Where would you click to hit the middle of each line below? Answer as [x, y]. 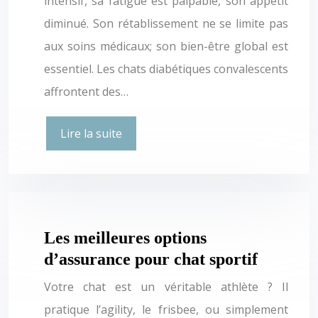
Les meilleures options [125, 237]
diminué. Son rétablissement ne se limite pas [166, 23]
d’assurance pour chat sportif [151, 259]
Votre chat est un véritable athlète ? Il [166, 286]
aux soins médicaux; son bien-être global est [166, 46]
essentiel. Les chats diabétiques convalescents [166, 68]
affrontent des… [86, 91]
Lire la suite [91, 133]
